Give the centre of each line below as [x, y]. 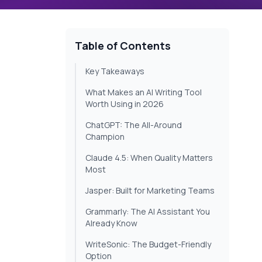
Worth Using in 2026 [125, 104]
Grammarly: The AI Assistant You [148, 212]
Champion [105, 137]
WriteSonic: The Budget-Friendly [148, 244]
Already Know [111, 223]
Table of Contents [123, 46]
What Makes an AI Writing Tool [144, 92]
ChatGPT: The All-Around [134, 125]
